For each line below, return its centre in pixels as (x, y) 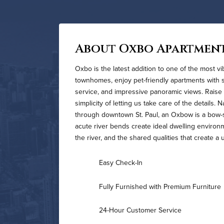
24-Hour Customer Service (140, 210)
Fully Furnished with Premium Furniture (160, 186)
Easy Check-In (121, 163)
